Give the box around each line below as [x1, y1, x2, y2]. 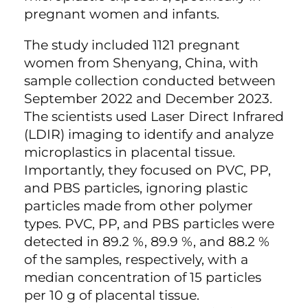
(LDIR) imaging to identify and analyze [24, 126, 274, 142]
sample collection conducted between [24, 73, 276, 89]
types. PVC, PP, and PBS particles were [24, 216, 274, 232]
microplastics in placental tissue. [24, 144, 235, 160]
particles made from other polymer [24, 198, 253, 214]
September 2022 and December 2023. [24, 91, 272, 107]
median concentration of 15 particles [24, 269, 261, 285]
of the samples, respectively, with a [24, 252, 248, 267]
